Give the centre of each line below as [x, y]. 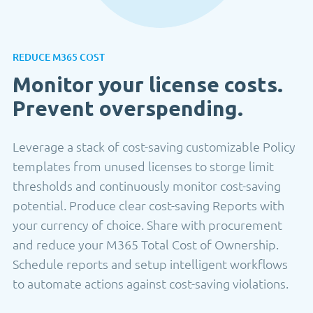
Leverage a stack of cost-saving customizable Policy [154, 147]
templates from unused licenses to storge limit [143, 166]
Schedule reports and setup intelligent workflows [150, 264]
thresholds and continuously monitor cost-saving [147, 186]
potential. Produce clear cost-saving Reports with [148, 205]
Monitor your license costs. [148, 85]
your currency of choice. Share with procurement [147, 225]
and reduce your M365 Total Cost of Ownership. [146, 245]
